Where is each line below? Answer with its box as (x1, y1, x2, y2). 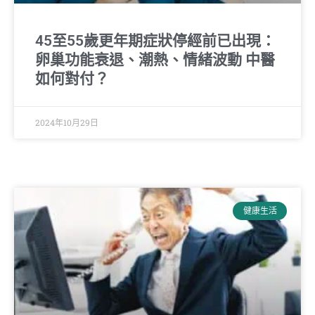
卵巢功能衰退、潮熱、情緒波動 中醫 (35, 51, 275, 68)
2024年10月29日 (35, 116, 98, 128)
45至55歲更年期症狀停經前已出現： (35, 32, 276, 49)
